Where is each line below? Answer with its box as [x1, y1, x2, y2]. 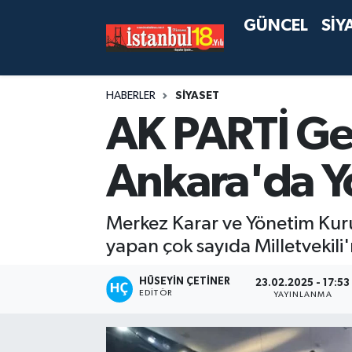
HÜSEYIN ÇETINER [139, 276, 231, 287]
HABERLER [105, 90, 156, 101]
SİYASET [174, 90, 219, 101]
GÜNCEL [244, 17, 309, 34]
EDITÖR [139, 288, 172, 297]
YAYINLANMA [273, 291, 332, 299]
